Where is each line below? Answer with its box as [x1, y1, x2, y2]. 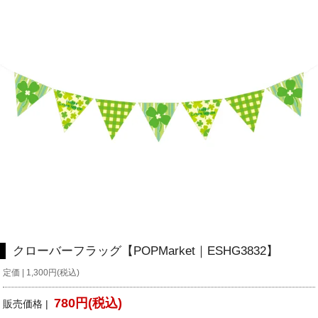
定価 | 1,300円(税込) [3, 268, 80, 278]
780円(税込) [54, 296, 123, 311]
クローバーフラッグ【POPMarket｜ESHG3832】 [13, 244, 278, 258]
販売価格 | [3, 298, 55, 310]
